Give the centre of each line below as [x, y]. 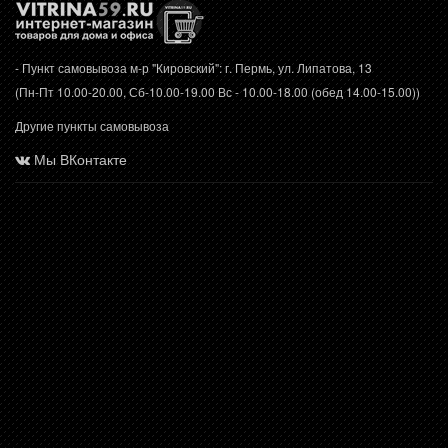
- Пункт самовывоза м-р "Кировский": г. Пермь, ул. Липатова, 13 [193, 67]
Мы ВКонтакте [80, 158]
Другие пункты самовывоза [92, 125]
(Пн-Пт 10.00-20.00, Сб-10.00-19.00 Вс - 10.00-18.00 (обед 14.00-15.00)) [217, 91]
